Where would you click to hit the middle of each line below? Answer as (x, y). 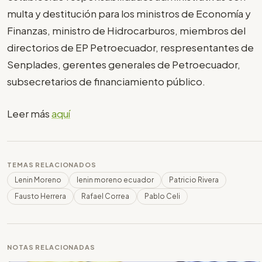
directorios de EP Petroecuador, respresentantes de (130, 48)
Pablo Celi (162, 196)
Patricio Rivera (194, 180)
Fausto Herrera (40, 196)
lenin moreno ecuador (115, 180)
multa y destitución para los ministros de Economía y (129, 14)
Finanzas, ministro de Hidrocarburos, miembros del (126, 31)
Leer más (29, 113)
